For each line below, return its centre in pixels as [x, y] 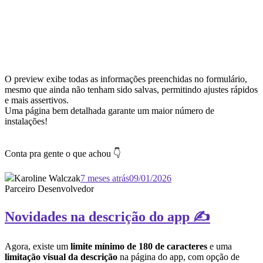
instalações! [26, 121]
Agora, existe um [38, 247]
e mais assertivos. [37, 100]
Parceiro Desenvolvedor [49, 188]
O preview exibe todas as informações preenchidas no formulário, [126, 79]
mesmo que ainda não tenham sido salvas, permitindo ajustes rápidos [131, 89]
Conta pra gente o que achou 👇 [63, 153]
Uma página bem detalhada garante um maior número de [109, 110]
